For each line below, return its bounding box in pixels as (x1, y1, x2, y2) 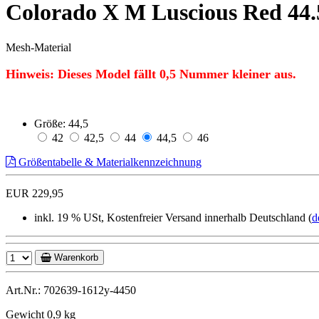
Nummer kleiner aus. (176, 66, 296, 81)
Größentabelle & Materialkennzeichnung (16, 155, 202, 168)
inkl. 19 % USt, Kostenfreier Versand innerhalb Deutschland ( (34, 211, 312, 224)
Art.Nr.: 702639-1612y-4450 (6, 283, 136, 296)
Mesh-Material (6, 41, 71, 53)
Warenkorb (51, 251, 98, 263)
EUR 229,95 (6, 187, 63, 199)
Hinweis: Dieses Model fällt (6, 66, 159, 81)
